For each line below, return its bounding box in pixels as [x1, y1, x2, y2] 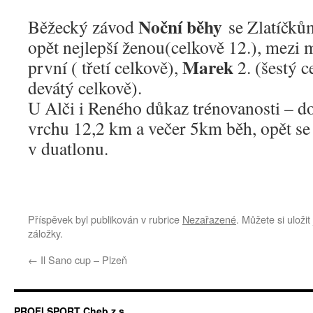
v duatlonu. [28, 136, 108, 160]
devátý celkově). [28, 75, 142, 99]
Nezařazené [182, 212, 236, 226]
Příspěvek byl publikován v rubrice [28, 212, 182, 226]
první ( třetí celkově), [28, 55, 182, 79]
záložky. [28, 226, 63, 240]
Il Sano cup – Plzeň [38, 252, 127, 267]
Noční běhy [138, 13, 228, 40]
